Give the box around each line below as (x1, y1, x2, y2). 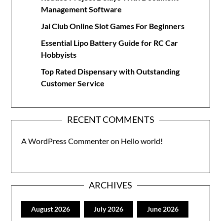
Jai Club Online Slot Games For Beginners (41, 21, 185, 31)
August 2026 (31, 205, 71, 213)
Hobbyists (41, 50, 77, 59)
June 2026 (147, 205, 179, 213)
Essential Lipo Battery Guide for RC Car (41, 38, 179, 47)
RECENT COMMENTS (67, 114, 154, 125)
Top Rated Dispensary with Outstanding (41, 67, 180, 76)
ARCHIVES (89, 180, 132, 190)
